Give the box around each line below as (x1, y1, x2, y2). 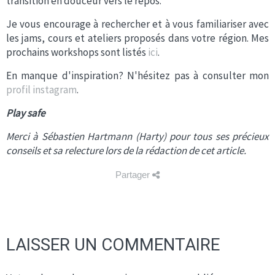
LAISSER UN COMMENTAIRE (6, 234, 220, 255)
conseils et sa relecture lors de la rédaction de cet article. (6, 144, 246, 157)
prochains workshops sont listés (6, 45, 148, 59)
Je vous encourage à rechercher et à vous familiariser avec (6, 17, 269, 31)
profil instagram (6, 83, 77, 96)
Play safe (6, 106, 45, 120)
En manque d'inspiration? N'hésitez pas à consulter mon (6, 69, 269, 82)
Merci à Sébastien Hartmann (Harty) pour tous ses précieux (6, 130, 269, 143)
